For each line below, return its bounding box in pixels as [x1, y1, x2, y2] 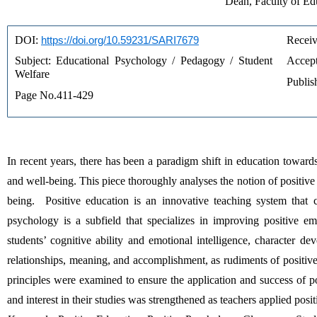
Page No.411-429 [15, 89, 93, 102]
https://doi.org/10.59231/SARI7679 [41, 33, 199, 46]
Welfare [15, 68, 50, 81]
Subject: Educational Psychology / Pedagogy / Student [15, 54, 272, 67]
